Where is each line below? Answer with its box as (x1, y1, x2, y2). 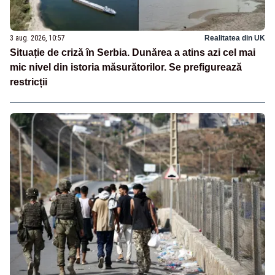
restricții (10, 76, 47, 87)
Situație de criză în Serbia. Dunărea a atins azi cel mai (10, 47, 255, 58)
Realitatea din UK (204, 33, 265, 42)
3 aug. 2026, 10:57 (10, 33, 65, 42)
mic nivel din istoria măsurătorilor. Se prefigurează (10, 61, 242, 72)
